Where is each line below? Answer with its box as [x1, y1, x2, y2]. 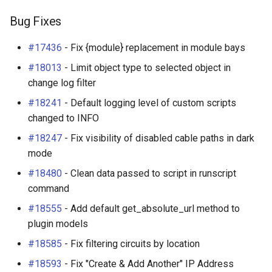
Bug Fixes [10, 14, 62, 29]
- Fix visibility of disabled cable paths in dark [62, 132, 254, 144]
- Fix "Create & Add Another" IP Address [62, 258, 234, 270]
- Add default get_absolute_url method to [62, 203, 240, 214]
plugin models [28, 218, 88, 229]
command [28, 183, 69, 194]
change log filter [28, 77, 96, 89]
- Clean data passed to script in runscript [62, 168, 236, 179]
